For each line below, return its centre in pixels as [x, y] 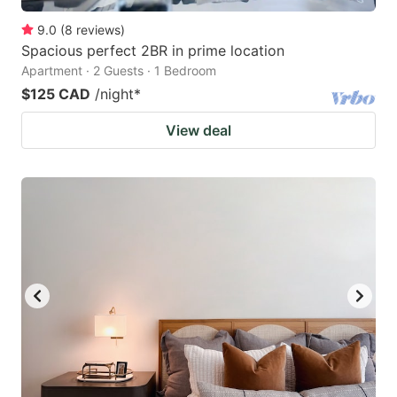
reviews [98, 30]
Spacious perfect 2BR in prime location [153, 51]
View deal [198, 131]
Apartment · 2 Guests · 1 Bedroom [119, 71]
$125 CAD [56, 94]
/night [114, 94]
